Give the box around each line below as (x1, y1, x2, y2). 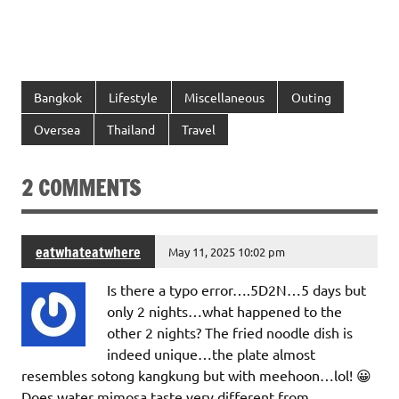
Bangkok (34, 88, 83, 105)
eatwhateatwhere (36, 241, 141, 262)
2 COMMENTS (21, 173, 141, 204)
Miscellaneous (183, 88, 265, 105)
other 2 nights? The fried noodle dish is (107, 323, 353, 342)
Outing (290, 88, 331, 105)
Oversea (34, 121, 81, 138)
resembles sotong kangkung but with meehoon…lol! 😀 (21, 366, 371, 385)
